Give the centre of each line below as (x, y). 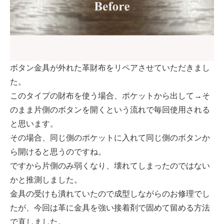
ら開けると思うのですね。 (58, 152)
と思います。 (34, 124)
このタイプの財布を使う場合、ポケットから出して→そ (110, 96)
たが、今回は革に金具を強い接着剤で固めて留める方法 (110, 208)
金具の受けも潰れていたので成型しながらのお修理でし (110, 194)
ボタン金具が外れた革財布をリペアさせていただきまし (110, 68)
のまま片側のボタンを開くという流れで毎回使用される (110, 110)
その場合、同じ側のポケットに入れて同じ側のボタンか (110, 138)
